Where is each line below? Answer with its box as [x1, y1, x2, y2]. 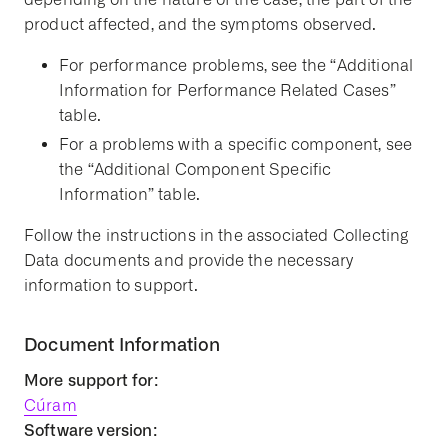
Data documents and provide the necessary [24, 251, 354, 270]
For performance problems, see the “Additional [59, 56, 414, 75]
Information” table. [59, 185, 201, 204]
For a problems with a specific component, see [59, 135, 413, 154]
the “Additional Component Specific [59, 160, 332, 179]
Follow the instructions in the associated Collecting [24, 226, 409, 245]
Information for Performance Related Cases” [59, 81, 396, 100]
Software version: [24, 420, 157, 440]
